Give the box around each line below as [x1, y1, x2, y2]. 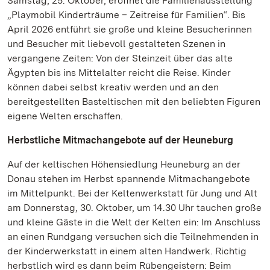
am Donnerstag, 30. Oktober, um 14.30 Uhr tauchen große [7, 202, 262, 213]
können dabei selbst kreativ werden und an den [7, 81, 219, 93]
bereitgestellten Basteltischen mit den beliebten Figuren [7, 96, 260, 107]
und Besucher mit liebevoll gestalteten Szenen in [7, 38, 225, 49]
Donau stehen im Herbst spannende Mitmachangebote [7, 173, 250, 184]
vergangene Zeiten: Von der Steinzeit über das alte [7, 52, 233, 64]
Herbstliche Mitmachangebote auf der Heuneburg [7, 134, 233, 146]
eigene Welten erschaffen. [7, 110, 123, 122]
